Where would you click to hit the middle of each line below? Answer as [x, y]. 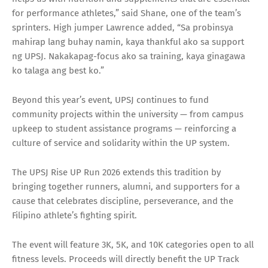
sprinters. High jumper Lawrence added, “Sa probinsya [123, 27]
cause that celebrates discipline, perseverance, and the [123, 201]
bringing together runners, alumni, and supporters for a [126, 186]
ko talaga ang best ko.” [58, 70]
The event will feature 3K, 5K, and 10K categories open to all [133, 244]
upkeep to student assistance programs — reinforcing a [124, 128]
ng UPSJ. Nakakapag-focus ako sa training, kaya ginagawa [129, 56]
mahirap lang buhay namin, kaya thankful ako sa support [128, 42]
